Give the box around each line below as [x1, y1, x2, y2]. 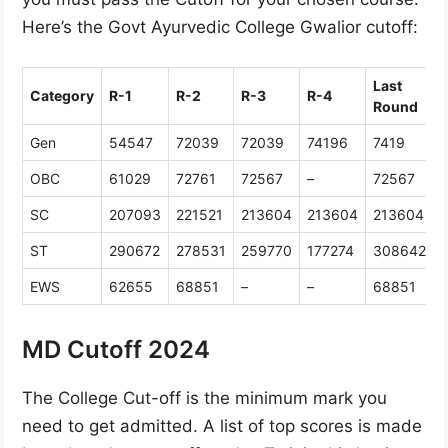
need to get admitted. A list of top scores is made [22, 415, 422, 436]
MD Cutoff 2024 [22, 334, 210, 364]
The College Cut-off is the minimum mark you [22, 387, 387, 408]
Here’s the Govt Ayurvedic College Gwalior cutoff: [22, 17, 418, 38]
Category [30, 86, 94, 104]
